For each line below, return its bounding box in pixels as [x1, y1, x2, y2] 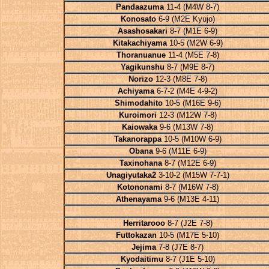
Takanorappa [113, 134, 162, 144]
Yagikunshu [121, 62, 165, 71]
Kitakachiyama [112, 38, 167, 47]
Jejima [131, 243, 156, 252]
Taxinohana [119, 159, 162, 168]
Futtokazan [116, 231, 157, 240]
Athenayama [116, 195, 162, 204]
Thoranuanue [116, 50, 166, 59]
